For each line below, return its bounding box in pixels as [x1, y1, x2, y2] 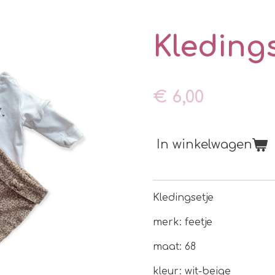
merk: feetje [153, 216, 212, 228]
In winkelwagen [157, 137, 252, 152]
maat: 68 [153, 241, 196, 252]
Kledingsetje [153, 192, 214, 203]
